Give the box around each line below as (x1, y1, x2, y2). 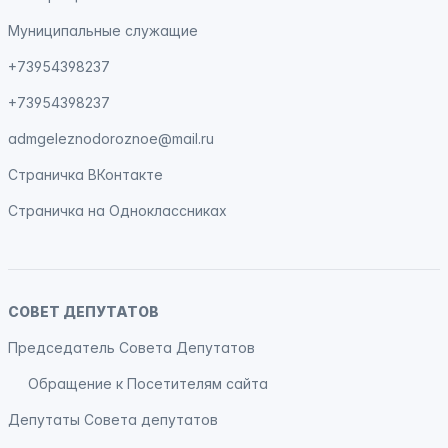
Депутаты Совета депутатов (8, 411, 218, 428)
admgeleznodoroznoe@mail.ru (8, 130, 214, 147)
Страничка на (8, 202, 109, 219)
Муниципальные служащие (8, 22, 198, 39)
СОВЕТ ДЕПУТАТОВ (8, 303, 159, 320)
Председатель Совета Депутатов (8, 339, 255, 356)
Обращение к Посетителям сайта (28, 375, 268, 392)
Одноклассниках (109, 202, 227, 219)
